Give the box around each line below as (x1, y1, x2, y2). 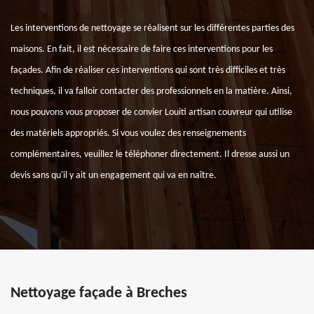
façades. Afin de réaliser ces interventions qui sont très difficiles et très (11, 65, 285, 76)
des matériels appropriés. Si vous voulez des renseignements (11, 128, 246, 139)
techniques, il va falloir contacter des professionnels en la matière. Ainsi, (11, 86, 292, 97)
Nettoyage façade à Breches (11, 285, 187, 301)
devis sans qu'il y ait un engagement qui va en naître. (11, 170, 217, 181)
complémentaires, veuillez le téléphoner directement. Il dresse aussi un (11, 149, 289, 160)
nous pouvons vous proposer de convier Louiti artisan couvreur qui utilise (11, 107, 292, 118)
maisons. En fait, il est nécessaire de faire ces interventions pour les (11, 44, 273, 55)
